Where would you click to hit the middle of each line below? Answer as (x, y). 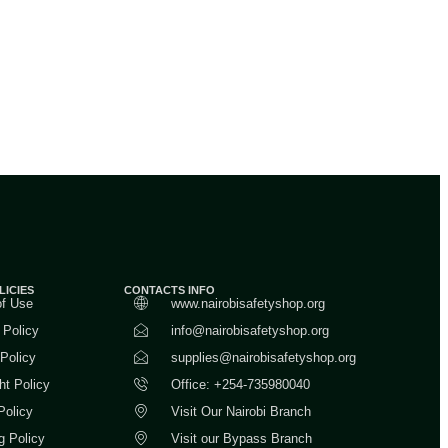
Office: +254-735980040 (240, 385)
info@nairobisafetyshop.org (249, 331)
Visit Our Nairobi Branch (240, 412)
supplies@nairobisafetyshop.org (263, 358)
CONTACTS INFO (170, 290)
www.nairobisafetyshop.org (247, 304)
